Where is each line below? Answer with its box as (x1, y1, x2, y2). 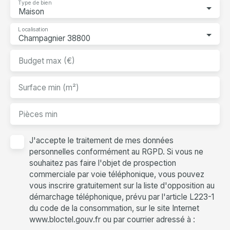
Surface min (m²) (18, 83, 79, 93)
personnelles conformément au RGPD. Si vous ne (29, 147, 203, 157)
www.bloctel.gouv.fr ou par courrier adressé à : (29, 215, 195, 225)
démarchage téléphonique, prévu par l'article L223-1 (29, 192, 214, 202)
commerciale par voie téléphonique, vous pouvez (29, 169, 204, 180)
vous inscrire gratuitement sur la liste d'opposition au (29, 181, 215, 191)
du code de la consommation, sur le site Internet (29, 203, 199, 214)
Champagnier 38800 (18, 33, 90, 44)
